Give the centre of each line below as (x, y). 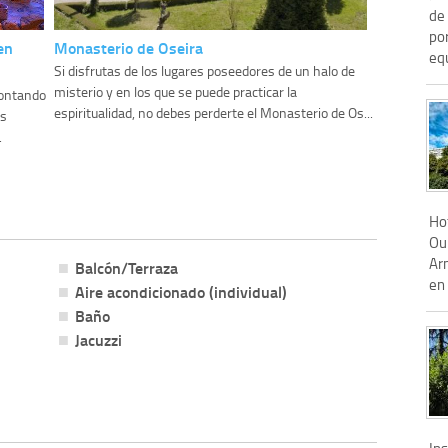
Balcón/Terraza (126, 268)
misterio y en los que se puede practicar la (176, 92)
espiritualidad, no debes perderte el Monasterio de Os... (214, 113)
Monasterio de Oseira (129, 48)
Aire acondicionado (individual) (180, 292)
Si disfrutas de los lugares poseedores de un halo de (205, 71)
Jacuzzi (98, 340)
